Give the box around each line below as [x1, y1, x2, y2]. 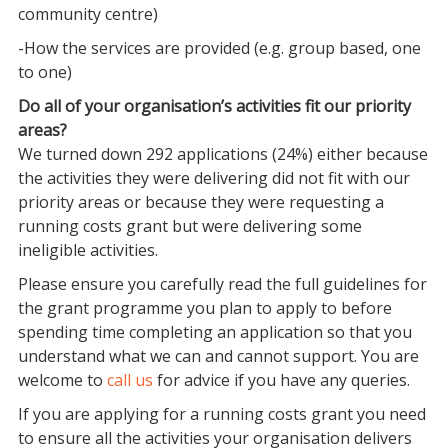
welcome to [17, 369, 107, 391]
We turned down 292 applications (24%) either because [17, 143, 428, 165]
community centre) [17, 3, 158, 25]
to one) [17, 61, 72, 83]
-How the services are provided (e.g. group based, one [17, 37, 421, 59]
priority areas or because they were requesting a [17, 191, 384, 213]
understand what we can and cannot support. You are [17, 345, 419, 367]
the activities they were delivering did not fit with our [17, 167, 410, 189]
